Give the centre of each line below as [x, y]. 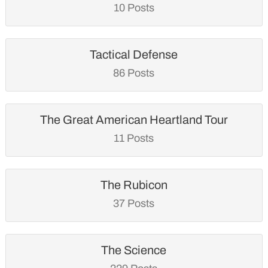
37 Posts [134, 203]
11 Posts [134, 138]
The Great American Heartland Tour [134, 119]
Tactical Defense [134, 54]
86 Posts [134, 73]
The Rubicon [134, 185]
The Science [134, 250]
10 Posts [134, 7]
